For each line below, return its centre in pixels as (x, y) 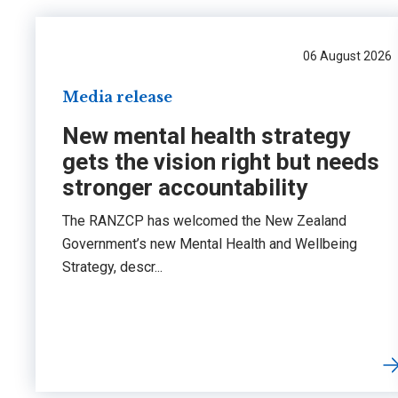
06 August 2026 (348, 56)
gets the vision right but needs (221, 161)
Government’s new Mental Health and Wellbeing (210, 243)
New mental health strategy (206, 135)
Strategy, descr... (112, 267)
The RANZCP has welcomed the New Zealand (204, 220)
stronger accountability (185, 187)
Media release (117, 96)
